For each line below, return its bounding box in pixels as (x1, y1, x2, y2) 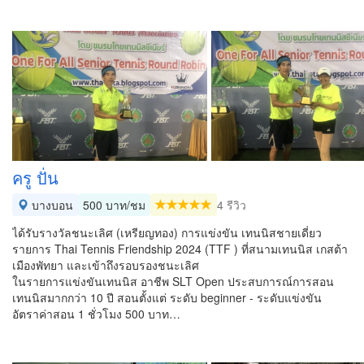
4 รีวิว (217, 197, 246, 213)
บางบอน (28, 197, 73, 213)
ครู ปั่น (12, 166, 58, 189)
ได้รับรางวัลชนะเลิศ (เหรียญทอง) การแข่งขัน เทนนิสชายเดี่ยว (12, 224, 322, 240)
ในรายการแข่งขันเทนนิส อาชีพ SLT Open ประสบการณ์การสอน (12, 273, 334, 289)
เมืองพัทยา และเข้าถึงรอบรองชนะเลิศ (12, 257, 199, 273)
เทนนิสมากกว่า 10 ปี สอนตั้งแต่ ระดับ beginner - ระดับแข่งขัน (12, 289, 322, 305)
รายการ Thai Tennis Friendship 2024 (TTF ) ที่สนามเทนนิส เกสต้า (12, 240, 348, 257)
